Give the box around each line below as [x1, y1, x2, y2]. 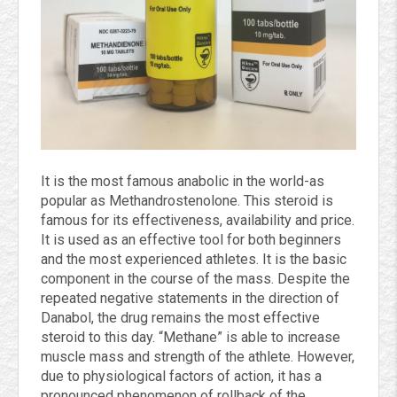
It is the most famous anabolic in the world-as [41, 173, 324, 191]
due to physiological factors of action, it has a [41, 368, 322, 385]
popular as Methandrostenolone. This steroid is [41, 192, 333, 210]
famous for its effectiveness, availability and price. [41, 212, 354, 230]
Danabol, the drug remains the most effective [41, 309, 320, 327]
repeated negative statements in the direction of [41, 290, 339, 307]
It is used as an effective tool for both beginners [41, 231, 341, 249]
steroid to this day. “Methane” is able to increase [41, 329, 340, 346]
